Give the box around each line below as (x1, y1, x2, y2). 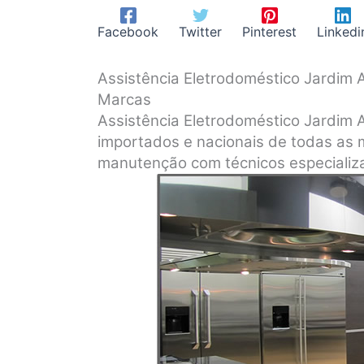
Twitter (179, 23, 222, 40)
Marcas (97, 89, 151, 109)
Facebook (97, 23, 158, 40)
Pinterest (242, 23, 297, 40)
